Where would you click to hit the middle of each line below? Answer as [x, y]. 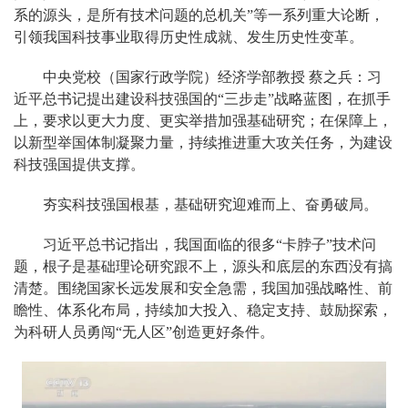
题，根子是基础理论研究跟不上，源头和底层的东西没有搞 [203, 267]
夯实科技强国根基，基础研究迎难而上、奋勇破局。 [210, 205]
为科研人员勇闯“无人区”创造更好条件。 [144, 332]
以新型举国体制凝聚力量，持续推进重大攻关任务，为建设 [203, 143]
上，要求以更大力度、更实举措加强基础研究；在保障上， [203, 121]
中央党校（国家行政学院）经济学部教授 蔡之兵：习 [212, 77]
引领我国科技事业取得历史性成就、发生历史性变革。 [189, 37]
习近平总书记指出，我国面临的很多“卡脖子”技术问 [209, 245]
